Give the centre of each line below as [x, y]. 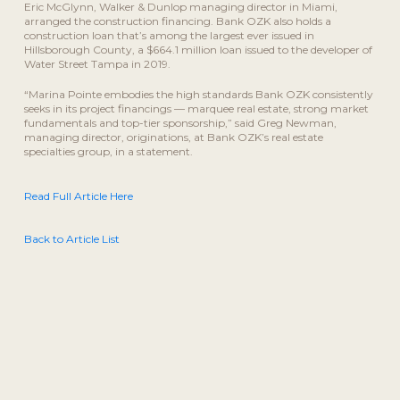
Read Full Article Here [78, 196]
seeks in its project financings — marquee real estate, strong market [196, 109]
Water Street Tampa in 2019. [97, 64]
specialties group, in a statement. [108, 152]
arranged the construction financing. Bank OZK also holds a [177, 21]
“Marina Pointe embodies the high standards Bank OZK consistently [198, 95]
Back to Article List [71, 239]
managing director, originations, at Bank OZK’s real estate [173, 137]
